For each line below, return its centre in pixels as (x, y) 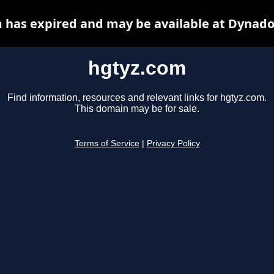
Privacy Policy (173, 144)
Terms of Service (107, 144)
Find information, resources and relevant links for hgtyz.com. (137, 98)
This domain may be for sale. (137, 109)
